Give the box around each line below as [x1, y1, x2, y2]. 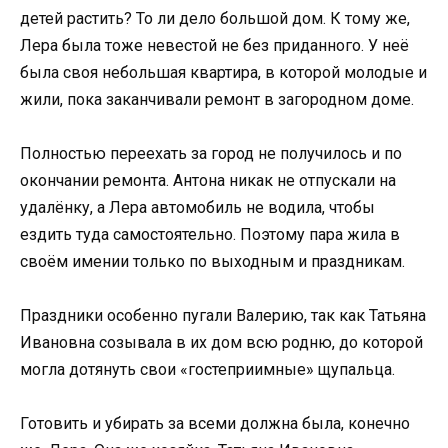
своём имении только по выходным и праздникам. [20, 251, 405, 271]
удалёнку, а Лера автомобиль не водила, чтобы [20, 197, 375, 217]
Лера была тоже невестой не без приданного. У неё [20, 35, 409, 55]
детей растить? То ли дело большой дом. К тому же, [20, 8, 410, 28]
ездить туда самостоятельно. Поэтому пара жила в [20, 224, 400, 244]
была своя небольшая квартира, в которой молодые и [20, 62, 427, 82]
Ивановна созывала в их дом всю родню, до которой [20, 332, 423, 352]
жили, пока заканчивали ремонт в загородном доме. [20, 89, 414, 109]
